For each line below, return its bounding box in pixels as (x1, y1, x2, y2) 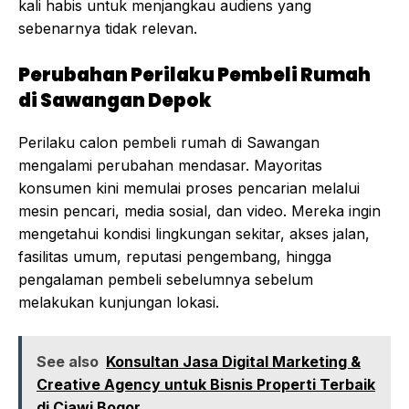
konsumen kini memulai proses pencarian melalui (18, 179, 360, 198)
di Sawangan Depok (18, 88, 212, 114)
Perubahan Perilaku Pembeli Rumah (18, 62, 371, 89)
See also (37, 352, 99, 372)
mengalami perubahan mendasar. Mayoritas (18, 156, 322, 175)
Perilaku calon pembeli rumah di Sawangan (18, 133, 320, 152)
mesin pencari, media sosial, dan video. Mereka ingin (18, 202, 381, 221)
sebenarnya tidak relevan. (18, 19, 197, 38)
